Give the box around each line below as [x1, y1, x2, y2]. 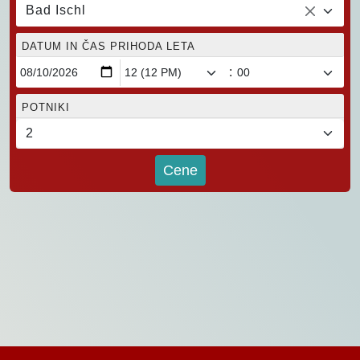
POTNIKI [22, 101, 70, 114]
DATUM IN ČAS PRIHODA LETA [22, 40, 195, 53]
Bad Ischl [26, 3, 86, 18]
